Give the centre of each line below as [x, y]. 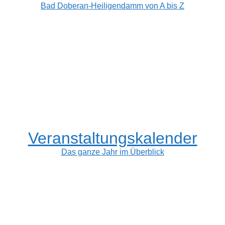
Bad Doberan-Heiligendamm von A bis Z [113, 6]
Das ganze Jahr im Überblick [113, 152]
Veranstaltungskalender [113, 138]
